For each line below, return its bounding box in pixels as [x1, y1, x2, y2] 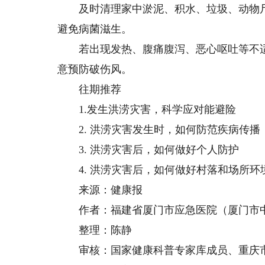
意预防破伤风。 [57, 63, 132, 75]
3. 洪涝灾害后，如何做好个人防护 [57, 144, 240, 156]
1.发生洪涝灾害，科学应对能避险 [57, 104, 237, 115]
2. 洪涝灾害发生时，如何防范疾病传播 [57, 124, 261, 135]
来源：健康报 [57, 184, 143, 196]
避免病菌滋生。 [57, 23, 132, 35]
